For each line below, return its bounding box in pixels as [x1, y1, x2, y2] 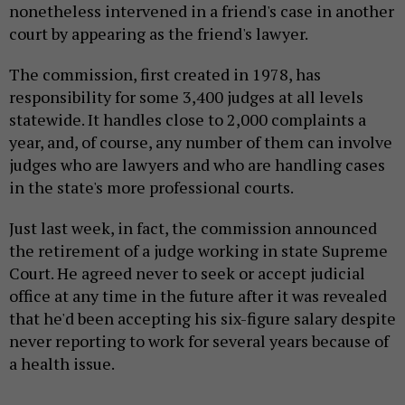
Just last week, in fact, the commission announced [9, 217, 377, 240]
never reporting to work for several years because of [9, 330, 389, 353]
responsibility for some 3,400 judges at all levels [9, 86, 363, 108]
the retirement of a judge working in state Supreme [9, 240, 388, 262]
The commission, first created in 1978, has [9, 63, 321, 86]
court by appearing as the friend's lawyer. [9, 23, 308, 45]
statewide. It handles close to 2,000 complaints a [9, 108, 366, 131]
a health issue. [9, 353, 115, 375]
